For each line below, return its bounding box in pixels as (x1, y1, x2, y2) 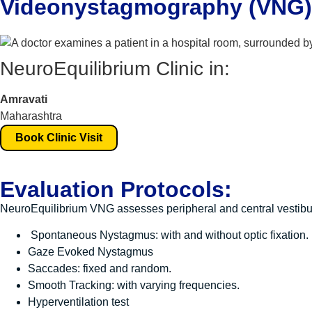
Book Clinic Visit (15, 132, 102, 144)
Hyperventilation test (28, 296, 129, 309)
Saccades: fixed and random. (28, 263, 171, 275)
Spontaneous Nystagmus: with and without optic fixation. (28, 229, 309, 242)
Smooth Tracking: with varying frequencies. (28, 279, 240, 292)
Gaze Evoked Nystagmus (28, 246, 153, 258)
